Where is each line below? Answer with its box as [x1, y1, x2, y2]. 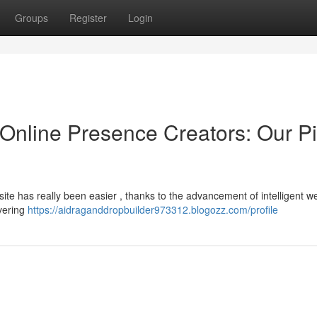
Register [69, 11, 107, 25]
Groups [15, 11, 48, 25]
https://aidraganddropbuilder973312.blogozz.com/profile [28, 202, 278, 217]
